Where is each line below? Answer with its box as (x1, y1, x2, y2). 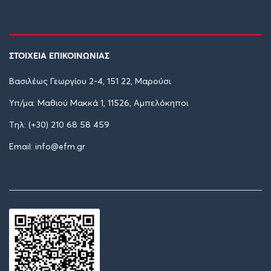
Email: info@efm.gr (9, 143, 85, 151)
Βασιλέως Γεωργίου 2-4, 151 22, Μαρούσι (9, 77, 171, 86)
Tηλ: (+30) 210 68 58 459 (9, 121, 109, 129)
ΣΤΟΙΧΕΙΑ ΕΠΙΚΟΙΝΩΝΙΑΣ (9, 50, 109, 61)
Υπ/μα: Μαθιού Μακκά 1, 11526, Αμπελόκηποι (9, 99, 188, 108)
